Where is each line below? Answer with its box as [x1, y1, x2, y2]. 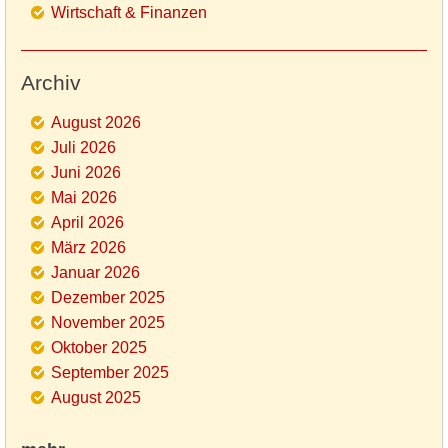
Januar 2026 [51, 263, 140, 281]
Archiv [21, 70, 81, 94]
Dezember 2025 [51, 288, 165, 306]
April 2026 [51, 213, 124, 231]
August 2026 [51, 113, 141, 131]
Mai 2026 [51, 188, 117, 206]
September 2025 [51, 363, 169, 381]
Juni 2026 [51, 163, 121, 181]
